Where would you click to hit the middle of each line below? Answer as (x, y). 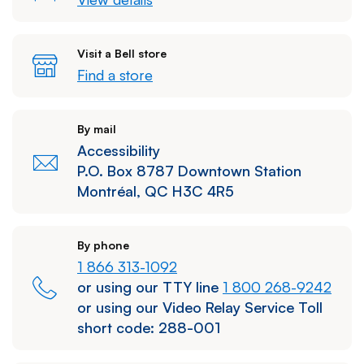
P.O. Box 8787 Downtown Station (189, 170)
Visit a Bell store (122, 53)
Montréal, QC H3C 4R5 (156, 191)
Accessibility (119, 150)
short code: (118, 327)
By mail (97, 128)
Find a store (115, 74)
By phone (103, 245)
